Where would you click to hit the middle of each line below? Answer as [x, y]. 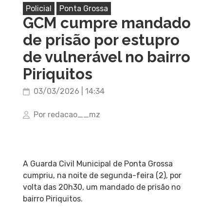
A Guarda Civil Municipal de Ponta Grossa [98, 163]
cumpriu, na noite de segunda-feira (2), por [102, 175]
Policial [38, 8]
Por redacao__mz [67, 114]
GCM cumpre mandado [107, 23]
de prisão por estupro [101, 40]
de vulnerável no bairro [106, 57]
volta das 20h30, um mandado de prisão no [101, 187]
